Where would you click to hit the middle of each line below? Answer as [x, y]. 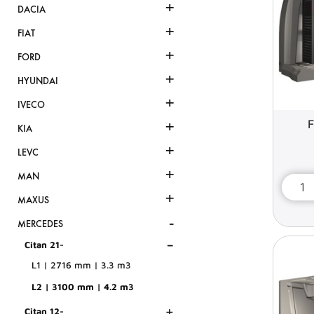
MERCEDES [40, 224]
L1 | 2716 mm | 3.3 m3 [81, 265]
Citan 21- [44, 245]
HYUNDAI [38, 81]
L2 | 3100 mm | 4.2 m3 [83, 287]
